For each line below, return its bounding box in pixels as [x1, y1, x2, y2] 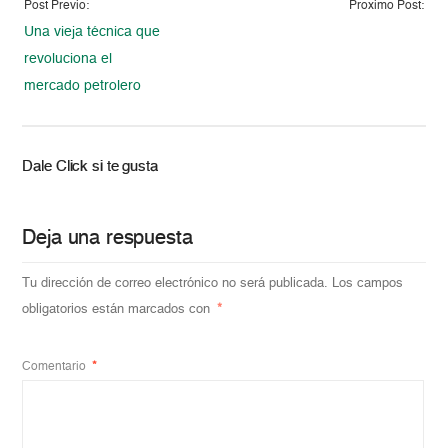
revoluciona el [24, 51, 113, 66]
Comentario [22, 360, 90, 373]
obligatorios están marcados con [22, 302, 215, 316]
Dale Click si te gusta [22, 158, 158, 174]
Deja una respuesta [22, 228, 193, 249]
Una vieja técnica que [24, 24, 161, 39]
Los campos [332, 276, 404, 290]
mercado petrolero [24, 78, 142, 93]
